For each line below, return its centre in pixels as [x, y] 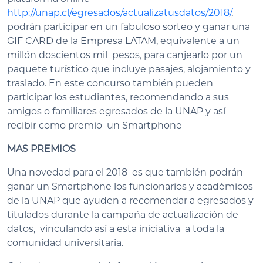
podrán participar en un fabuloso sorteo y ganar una [129, 26]
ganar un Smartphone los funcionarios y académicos [131, 186]
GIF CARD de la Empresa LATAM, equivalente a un [123, 41]
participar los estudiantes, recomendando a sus [118, 97]
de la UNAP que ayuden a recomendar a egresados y [130, 200]
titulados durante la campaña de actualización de [123, 214]
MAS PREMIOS [41, 149]
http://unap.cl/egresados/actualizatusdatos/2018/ [119, 12]
